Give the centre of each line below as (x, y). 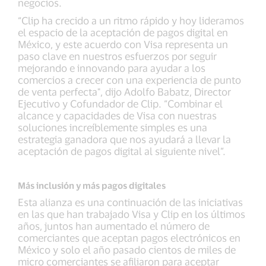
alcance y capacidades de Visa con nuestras (117, 115)
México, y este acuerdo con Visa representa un (123, 44)
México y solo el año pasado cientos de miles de (127, 250)
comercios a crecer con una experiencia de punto (129, 80)
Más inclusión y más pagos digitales (92, 186)
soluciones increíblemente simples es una (113, 127)
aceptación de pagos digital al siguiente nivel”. (122, 151)
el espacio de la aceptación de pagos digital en (123, 32)
